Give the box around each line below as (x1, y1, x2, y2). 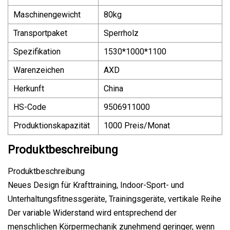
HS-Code (13, 102, 46, 112)
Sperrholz (104, 28, 139, 38)
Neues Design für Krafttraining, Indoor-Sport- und (8, 180, 184, 190)
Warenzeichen (13, 65, 64, 75)
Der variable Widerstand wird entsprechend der (8, 207, 177, 218)
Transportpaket (13, 28, 67, 38)
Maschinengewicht (13, 9, 81, 20)
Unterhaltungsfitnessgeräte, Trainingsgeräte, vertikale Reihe (8, 194, 221, 204)
